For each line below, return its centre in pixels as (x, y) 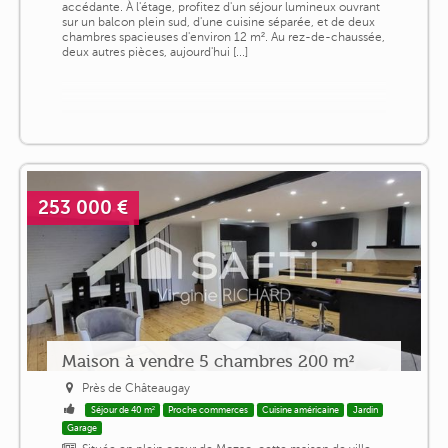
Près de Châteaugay (136, 387)
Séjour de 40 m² (122, 409)
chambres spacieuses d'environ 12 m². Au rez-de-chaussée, (223, 36)
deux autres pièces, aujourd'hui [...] (154, 51)
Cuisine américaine (301, 409)
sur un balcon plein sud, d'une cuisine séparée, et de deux (218, 21)
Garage (82, 427)
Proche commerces (208, 409)
